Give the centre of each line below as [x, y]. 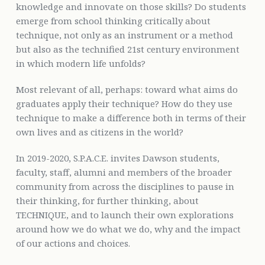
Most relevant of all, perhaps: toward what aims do [127, 89]
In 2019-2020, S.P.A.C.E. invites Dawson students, [117, 158]
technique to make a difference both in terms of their [131, 117]
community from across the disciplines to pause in [125, 186]
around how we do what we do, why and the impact [128, 229]
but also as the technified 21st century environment [127, 49]
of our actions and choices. [73, 243]
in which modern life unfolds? [80, 63]
